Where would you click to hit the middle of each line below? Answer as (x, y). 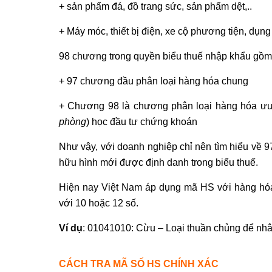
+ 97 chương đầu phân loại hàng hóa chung (154, 81)
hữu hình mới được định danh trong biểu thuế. (158, 162)
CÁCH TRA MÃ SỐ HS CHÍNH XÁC (139, 263)
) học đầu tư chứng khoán (142, 121)
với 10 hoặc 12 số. (99, 203)
